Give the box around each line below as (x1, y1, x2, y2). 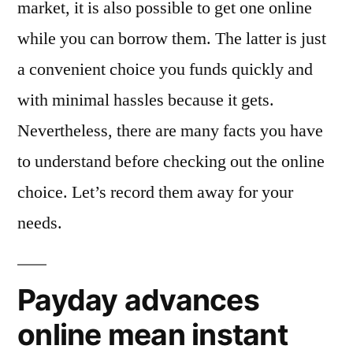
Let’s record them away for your (68, 181, 293, 203)
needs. (17, 212, 62, 234)
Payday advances (17, 282, 259, 318)
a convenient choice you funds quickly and (17, 58, 313, 80)
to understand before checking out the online (17, 150, 325, 173)
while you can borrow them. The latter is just (17, 28, 326, 50)
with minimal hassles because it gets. (17, 89, 274, 111)
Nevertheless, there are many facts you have (17, 120, 323, 142)
